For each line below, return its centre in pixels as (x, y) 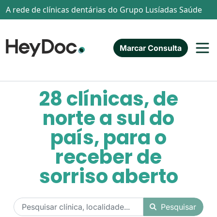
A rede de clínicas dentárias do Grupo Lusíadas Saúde (104, 10)
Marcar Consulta (151, 48)
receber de (108, 157)
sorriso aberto (108, 176)
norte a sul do (108, 118)
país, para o (108, 138)
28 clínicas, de (108, 99)
